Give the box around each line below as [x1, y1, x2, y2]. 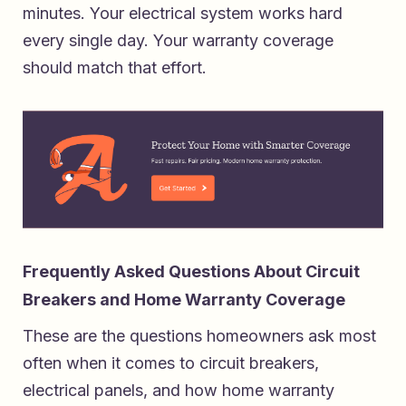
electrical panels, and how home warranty [23, 381, 334, 401]
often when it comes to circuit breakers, [23, 353, 319, 373]
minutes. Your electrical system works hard [23, 4, 343, 24]
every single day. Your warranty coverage [23, 31, 333, 51]
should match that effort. [23, 58, 207, 78]
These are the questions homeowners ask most [23, 326, 376, 346]
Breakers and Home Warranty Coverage [23, 290, 345, 310]
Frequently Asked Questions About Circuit [23, 262, 360, 282]
